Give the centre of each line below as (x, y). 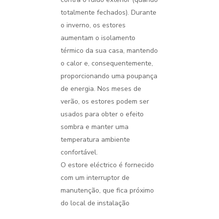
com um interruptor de (95, 178)
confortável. (79, 152)
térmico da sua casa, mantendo (109, 51)
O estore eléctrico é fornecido (107, 165)
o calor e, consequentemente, (107, 63)
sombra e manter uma (94, 127)
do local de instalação (95, 203)
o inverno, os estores (93, 25)
